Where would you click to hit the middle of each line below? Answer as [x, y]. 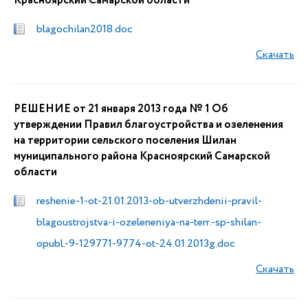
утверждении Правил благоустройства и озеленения [148, 125]
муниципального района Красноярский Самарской [142, 156]
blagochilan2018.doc [85, 29]
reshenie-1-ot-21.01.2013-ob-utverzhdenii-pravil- [149, 201]
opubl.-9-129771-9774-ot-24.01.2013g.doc [136, 244]
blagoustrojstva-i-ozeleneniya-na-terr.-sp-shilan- [149, 222]
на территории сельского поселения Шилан [125, 141]
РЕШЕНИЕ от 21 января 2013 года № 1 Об [121, 109]
